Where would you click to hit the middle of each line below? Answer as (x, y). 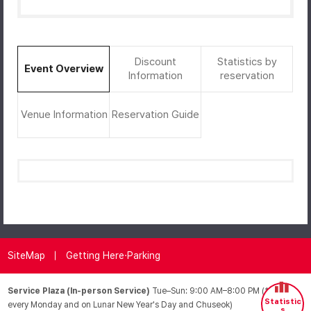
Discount (155, 61)
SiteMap (27, 256)
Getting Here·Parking (114, 256)
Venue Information (64, 114)
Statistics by (247, 61)
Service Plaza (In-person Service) (80, 291)
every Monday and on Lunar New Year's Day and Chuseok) (120, 304)
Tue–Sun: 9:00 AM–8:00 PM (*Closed (225, 291)
